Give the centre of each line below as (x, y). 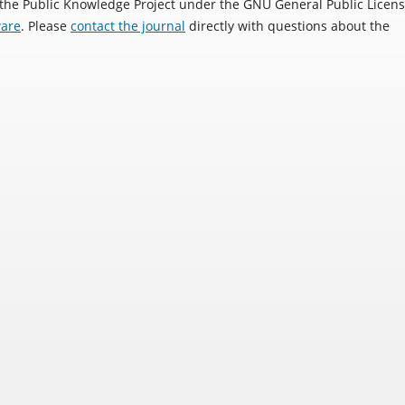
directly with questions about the (287, 25)
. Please (46, 25)
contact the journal (128, 25)
